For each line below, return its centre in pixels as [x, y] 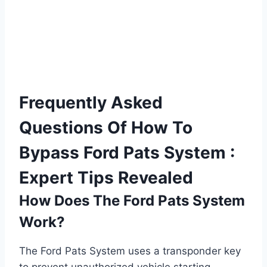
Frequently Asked [91, 103]
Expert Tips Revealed [106, 178]
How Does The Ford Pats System [132, 201]
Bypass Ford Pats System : [127, 153]
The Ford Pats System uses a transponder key [130, 251]
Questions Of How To [106, 128]
